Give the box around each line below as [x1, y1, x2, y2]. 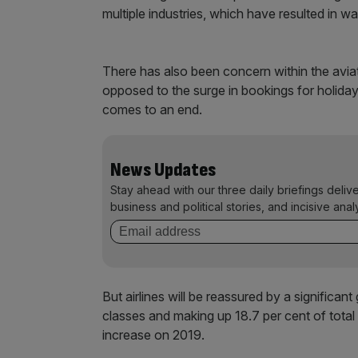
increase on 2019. [102, 327, 205, 343]
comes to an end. [102, 101, 202, 117]
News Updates [110, 158, 216, 181]
